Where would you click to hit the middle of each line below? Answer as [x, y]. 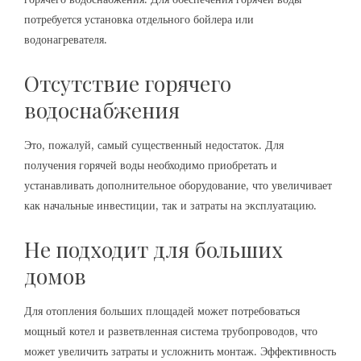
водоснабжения [102, 110]
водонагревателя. [66, 39]
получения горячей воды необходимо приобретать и [151, 165]
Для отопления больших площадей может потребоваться [162, 311]
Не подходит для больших [154, 249]
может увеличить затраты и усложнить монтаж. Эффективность [180, 351]
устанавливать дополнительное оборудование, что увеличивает [178, 185]
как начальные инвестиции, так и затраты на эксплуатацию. [170, 205]
